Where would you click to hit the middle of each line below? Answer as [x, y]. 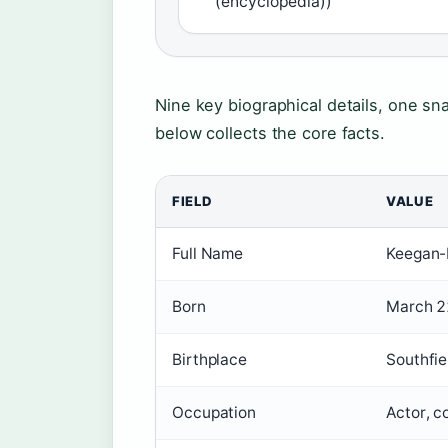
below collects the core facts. [270, 133]
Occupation [214, 412]
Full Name [208, 253]
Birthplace [209, 359]
